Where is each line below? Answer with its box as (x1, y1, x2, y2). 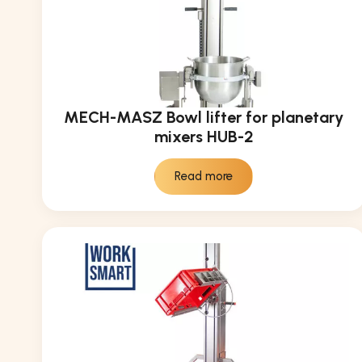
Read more (175, 168, 233, 183)
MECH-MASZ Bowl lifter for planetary (64, 107, 343, 127)
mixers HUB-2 (154, 126, 254, 146)
